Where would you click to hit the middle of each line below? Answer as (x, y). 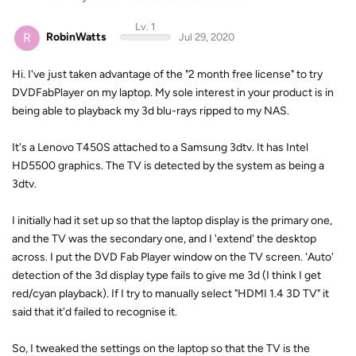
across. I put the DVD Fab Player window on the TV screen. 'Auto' (173, 257)
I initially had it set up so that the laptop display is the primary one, (172, 220)
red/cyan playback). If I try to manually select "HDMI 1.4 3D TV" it (170, 293)
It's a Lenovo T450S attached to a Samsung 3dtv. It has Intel (160, 147)
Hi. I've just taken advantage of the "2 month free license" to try (167, 74)
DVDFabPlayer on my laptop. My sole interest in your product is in (173, 92)
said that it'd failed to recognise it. (95, 311)
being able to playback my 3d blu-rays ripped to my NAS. (151, 110)
